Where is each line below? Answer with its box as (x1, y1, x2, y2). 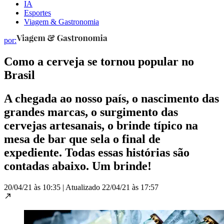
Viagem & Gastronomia (24, 17, 99, 26)
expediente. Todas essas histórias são (4, 145, 189, 159)
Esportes (24, 8, 51, 17)
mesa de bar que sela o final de (4, 132, 160, 145)
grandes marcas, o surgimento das (4, 105, 178, 118)
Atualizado (65, 182, 102, 191)
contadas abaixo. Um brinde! (4, 159, 151, 172)
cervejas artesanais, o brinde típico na (4, 118, 198, 132)
